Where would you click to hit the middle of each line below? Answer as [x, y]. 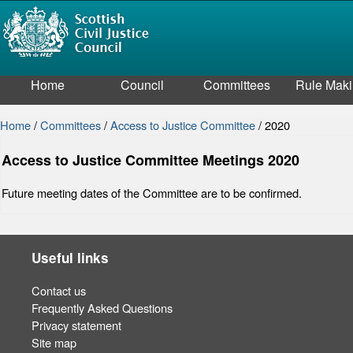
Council [142, 85]
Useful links [70, 258]
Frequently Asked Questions [102, 307]
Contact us [59, 290]
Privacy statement [76, 325]
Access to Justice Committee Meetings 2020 [150, 160]
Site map [54, 342]
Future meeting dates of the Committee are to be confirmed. [153, 193]
